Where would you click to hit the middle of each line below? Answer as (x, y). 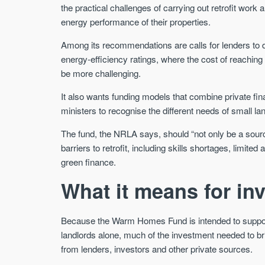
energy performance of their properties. (136, 21)
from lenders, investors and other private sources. (157, 248)
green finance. (89, 162)
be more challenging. (101, 73)
